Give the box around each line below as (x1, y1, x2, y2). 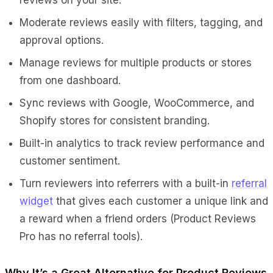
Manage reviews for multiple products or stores (19, 56, 252, 69)
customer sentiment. (19, 154, 120, 167)
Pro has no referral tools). (19, 230, 143, 243)
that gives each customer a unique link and (53, 194, 268, 207)
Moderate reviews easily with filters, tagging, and (19, 16, 263, 29)
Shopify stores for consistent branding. (19, 114, 210, 127)
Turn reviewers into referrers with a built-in (19, 177, 232, 190)
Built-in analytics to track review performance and (19, 136, 264, 149)
